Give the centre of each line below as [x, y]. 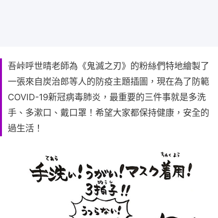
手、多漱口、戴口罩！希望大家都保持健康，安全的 [109, 112]
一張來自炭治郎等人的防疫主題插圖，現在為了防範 [109, 81]
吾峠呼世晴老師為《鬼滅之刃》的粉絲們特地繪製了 [109, 66]
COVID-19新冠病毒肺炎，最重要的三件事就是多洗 [107, 97]
